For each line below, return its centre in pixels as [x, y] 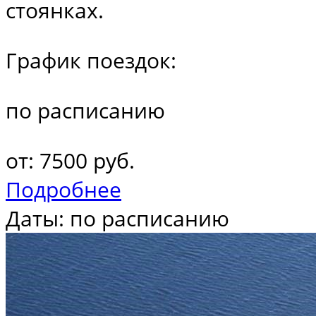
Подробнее [63, 189]
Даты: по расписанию [117, 218]
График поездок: [91, 60]
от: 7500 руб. [70, 160]
